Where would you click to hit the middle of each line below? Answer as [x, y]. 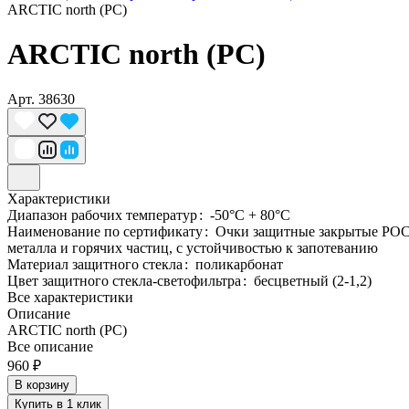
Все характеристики [70, 297]
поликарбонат [239, 264]
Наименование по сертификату [107, 231]
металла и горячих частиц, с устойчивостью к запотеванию [193, 247]
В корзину [42, 384]
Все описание [50, 346]
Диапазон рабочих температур [104, 215]
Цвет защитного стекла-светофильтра [126, 280]
